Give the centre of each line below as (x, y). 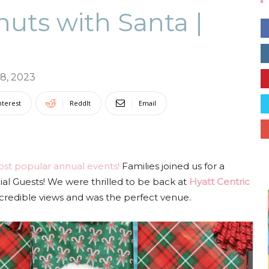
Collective (153, 59)
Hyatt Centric (219, 182)
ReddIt (80, 103)
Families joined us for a (172, 166)
